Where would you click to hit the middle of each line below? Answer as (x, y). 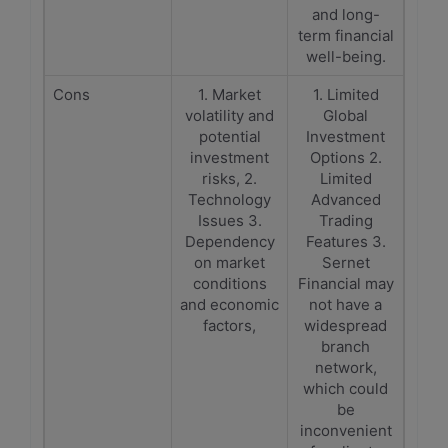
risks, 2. (229, 178)
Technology (229, 199)
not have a (345, 304)
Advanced (345, 199)
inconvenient (345, 430)
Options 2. (345, 157)
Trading (345, 220)
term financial (345, 35)
